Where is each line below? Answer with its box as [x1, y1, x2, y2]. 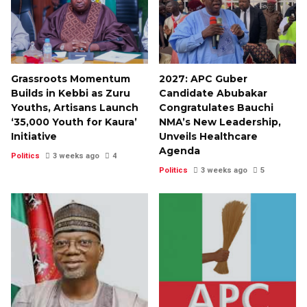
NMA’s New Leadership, [159, 116, 281, 129]
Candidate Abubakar [159, 87, 267, 100]
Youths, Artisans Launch [11, 101, 138, 114]
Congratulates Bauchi [159, 101, 273, 114]
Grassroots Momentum [11, 73, 130, 86]
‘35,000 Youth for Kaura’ [11, 116, 137, 129]
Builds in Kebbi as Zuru [11, 87, 130, 100]
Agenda [159, 145, 200, 158]
